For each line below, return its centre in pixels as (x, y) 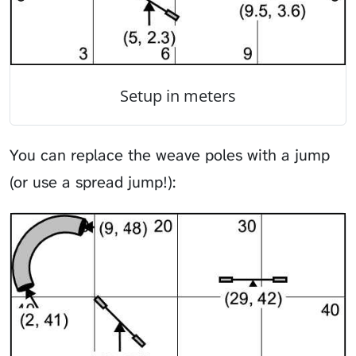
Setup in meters (178, 95)
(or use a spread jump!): (93, 182)
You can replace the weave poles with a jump (170, 155)
